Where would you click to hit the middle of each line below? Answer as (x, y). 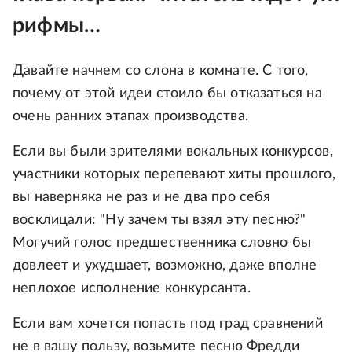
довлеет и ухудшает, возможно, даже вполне (165, 265)
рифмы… (57, 26)
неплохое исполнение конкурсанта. (132, 288)
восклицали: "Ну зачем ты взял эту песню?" (159, 220)
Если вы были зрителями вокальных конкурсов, (173, 151)
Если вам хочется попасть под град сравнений (168, 323)
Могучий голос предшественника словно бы (162, 242)
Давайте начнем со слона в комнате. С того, (161, 70)
